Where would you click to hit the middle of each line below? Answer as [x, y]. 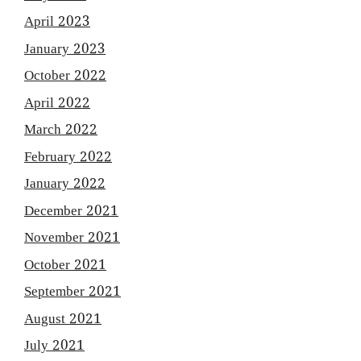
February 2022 [68, 158]
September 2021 [73, 293]
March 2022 [61, 131]
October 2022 [65, 77]
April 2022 [57, 104]
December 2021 [71, 212]
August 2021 [63, 320]
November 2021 [72, 239]
